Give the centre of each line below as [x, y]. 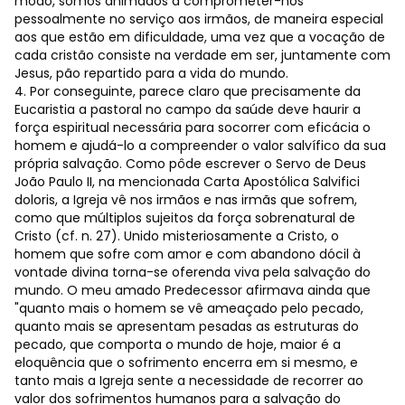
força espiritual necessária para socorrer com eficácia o [193, 127]
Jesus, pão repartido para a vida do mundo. [151, 73]
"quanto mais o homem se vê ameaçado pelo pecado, [189, 308]
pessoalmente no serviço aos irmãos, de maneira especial [199, 19]
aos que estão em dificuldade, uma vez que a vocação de [200, 37]
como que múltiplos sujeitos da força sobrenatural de [185, 218]
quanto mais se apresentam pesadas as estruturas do [187, 326]
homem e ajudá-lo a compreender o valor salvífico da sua [200, 146]
